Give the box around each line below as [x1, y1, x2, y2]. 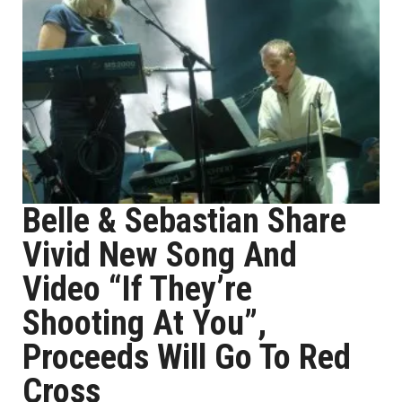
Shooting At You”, [22, 303, 267, 343]
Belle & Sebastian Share [22, 201, 346, 240]
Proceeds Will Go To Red [22, 337, 351, 377]
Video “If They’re [22, 269, 252, 309]
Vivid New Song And [22, 235, 297, 275]
